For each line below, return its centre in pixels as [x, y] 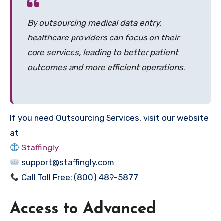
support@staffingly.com [67, 163]
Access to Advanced [83, 209]
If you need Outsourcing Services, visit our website [109, 118]
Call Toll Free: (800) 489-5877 [79, 177]
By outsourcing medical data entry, [94, 23]
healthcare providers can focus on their [103, 38]
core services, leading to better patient [103, 53]
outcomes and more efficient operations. [106, 67]
